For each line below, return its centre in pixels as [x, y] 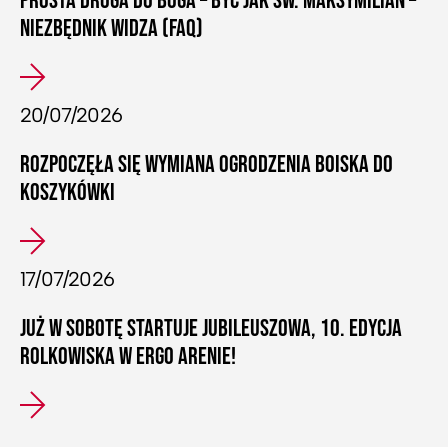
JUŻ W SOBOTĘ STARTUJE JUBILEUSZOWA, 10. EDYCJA [211, 328]
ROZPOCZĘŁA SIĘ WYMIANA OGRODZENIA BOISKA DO [206, 164]
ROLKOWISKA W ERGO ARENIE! [128, 356]
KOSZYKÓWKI [67, 192]
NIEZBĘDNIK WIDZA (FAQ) [111, 28]
